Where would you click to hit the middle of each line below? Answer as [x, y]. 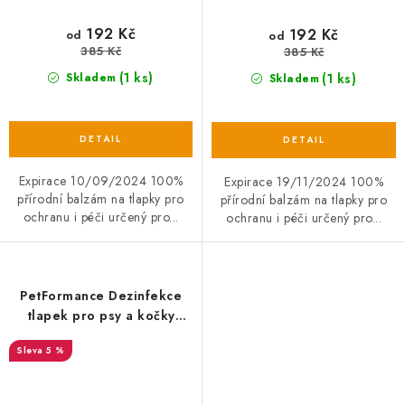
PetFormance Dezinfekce [101, 295]
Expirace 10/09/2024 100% [101, 180]
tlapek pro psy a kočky [101, 315]
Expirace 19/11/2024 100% [304, 181]
